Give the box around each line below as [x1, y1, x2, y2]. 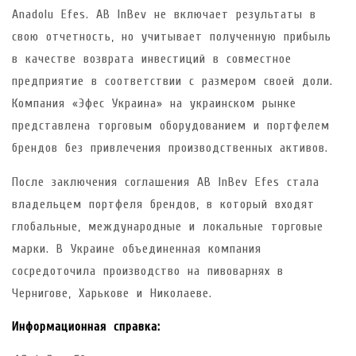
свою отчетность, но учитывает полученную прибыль [12, 29, 331, 44]
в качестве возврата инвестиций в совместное [12, 52, 292, 67]
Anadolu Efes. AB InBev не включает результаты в [12, 7, 316, 22]
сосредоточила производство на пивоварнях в [12, 263, 284, 278]
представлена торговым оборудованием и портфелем [12, 118, 330, 133]
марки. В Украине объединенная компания [12, 241, 261, 256]
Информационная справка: [12, 319, 161, 335]
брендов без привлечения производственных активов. [12, 141, 328, 156]
